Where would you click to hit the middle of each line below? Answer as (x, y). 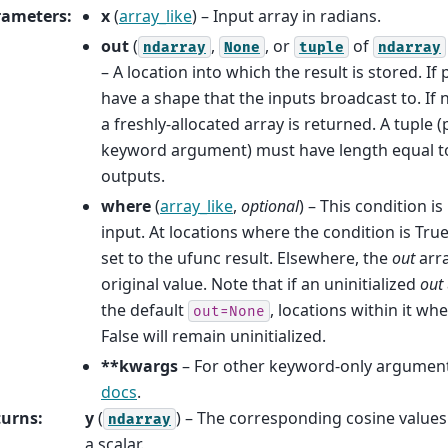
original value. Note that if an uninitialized (260, 283)
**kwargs (139, 365)
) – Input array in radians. (286, 15)
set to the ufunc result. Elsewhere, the (246, 257)
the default (144, 309)
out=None (229, 311)
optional (270, 205)
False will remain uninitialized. (213, 335)
